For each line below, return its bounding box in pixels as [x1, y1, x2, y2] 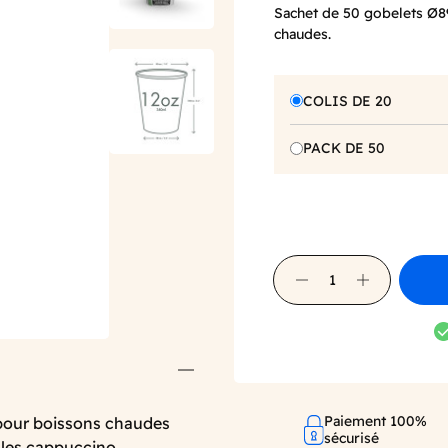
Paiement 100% [324, 411, 428, 430]
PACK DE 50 [303, 139, 385, 158]
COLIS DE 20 [303, 91, 392, 110]
